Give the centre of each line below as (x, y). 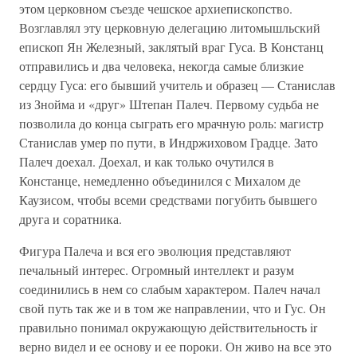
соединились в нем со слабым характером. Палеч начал (170, 289)
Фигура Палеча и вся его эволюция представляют (155, 251)
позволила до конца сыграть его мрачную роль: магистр (171, 123)
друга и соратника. (71, 219)
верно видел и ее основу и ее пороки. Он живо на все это (175, 346)
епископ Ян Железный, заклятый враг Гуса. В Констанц (171, 47)
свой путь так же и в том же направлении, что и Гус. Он (173, 308)
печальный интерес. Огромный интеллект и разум (157, 270)
